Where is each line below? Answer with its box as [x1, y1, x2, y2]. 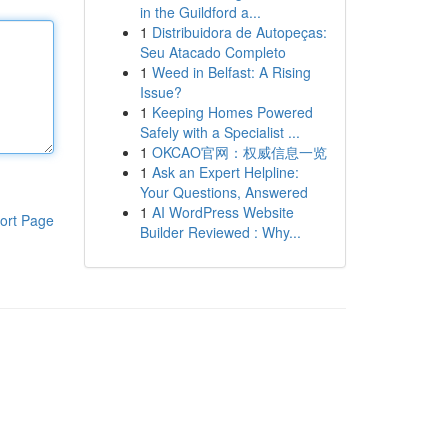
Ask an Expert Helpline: [151, 162, 299, 182]
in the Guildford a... [139, 2, 261, 22]
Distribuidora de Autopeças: [151, 22, 327, 42]
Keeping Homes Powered [151, 102, 313, 122]
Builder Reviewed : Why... [139, 222, 301, 242]
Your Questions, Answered [139, 182, 308, 202]
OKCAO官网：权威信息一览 [151, 142, 327, 162]
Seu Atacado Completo [139, 42, 286, 62]
